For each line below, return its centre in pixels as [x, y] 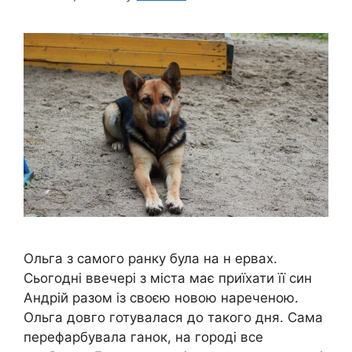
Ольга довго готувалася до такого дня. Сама [173, 317]
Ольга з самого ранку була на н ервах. [150, 258]
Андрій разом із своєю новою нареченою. [161, 297]
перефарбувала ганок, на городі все [143, 337]
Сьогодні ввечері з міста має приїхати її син [168, 278]
